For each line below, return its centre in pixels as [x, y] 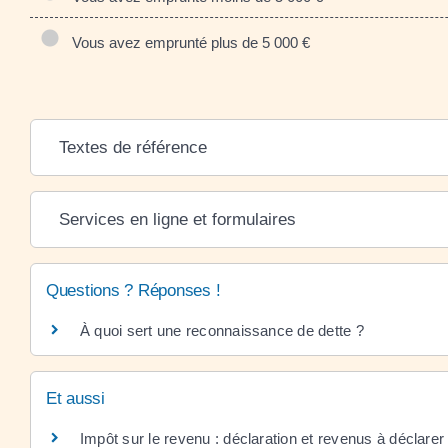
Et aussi [75, 399]
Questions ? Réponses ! [133, 290]
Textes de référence [132, 147]
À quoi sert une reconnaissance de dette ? [222, 330]
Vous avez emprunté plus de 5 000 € [187, 42]
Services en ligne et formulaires [177, 219]
